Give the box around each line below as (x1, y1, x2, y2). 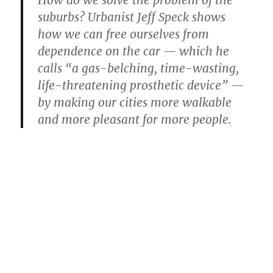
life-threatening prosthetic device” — (38, 77, 244, 93)
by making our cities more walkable (38, 94, 232, 110)
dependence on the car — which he (38, 43, 230, 58)
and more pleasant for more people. (38, 112, 232, 127)
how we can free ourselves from (38, 26, 210, 41)
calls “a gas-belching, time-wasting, (38, 60, 239, 76)
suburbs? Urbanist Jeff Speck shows (38, 9, 226, 24)
